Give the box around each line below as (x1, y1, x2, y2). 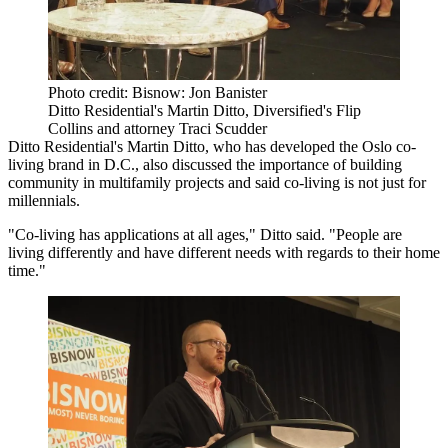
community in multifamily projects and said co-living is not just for (8, 173, 426, 191)
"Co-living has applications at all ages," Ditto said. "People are (8, 225, 402, 243)
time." (8, 261, 46, 279)
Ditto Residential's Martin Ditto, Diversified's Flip (48, 101, 361, 119)
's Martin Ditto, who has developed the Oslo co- (114, 137, 416, 155)
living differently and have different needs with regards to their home (8, 243, 440, 261)
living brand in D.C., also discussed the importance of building (8, 155, 402, 173)
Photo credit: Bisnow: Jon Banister (48, 83, 267, 101)
